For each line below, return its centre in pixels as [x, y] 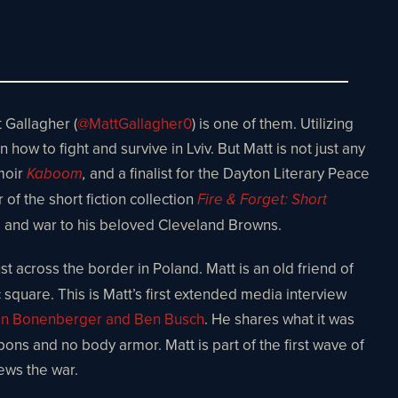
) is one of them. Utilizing [273, 123]
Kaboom [55, 174]
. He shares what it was [279, 318]
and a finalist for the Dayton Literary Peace [230, 173]
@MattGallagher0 [135, 123]
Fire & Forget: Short [262, 199]
